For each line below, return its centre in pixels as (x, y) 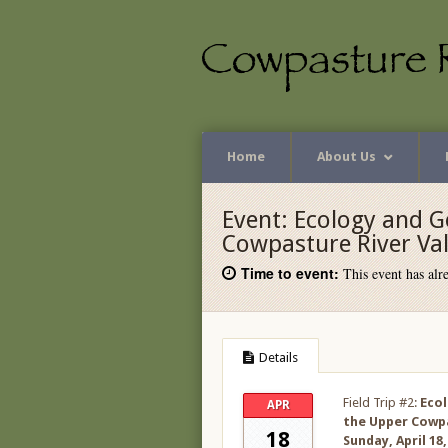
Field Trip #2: (381, 402)
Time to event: (290, 273)
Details (278, 357)
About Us (346, 156)
